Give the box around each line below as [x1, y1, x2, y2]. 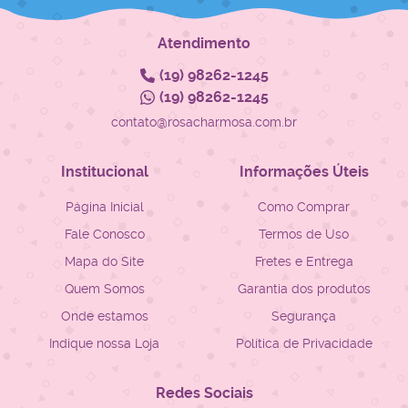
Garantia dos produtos [237, 281, 371, 297]
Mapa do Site [65, 254, 144, 270]
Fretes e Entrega [254, 254, 353, 270]
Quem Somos [64, 281, 145, 297]
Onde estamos [60, 309, 148, 324]
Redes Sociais [155, 384, 253, 403]
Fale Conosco [64, 227, 145, 242]
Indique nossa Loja [49, 336, 159, 352]
